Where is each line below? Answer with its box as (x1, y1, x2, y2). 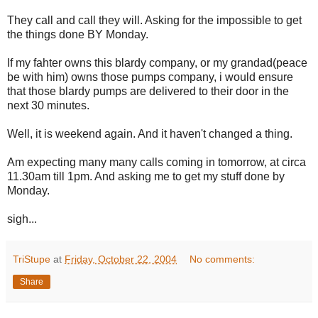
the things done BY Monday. (7, 28, 148, 41)
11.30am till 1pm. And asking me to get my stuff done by (7, 170, 285, 183)
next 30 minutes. (7, 99, 89, 112)
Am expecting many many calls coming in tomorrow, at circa (7, 156, 306, 169)
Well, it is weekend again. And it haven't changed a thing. (7, 128, 292, 141)
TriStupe (13, 253, 50, 265)
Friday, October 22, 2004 (65, 253, 177, 265)
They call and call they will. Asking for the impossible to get (7, 14, 302, 27)
